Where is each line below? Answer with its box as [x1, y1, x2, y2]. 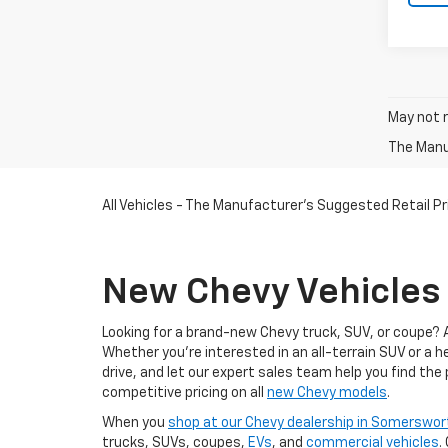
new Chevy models [267, 385, 387, 400]
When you [102, 415, 168, 430]
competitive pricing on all [102, 385, 267, 400]
